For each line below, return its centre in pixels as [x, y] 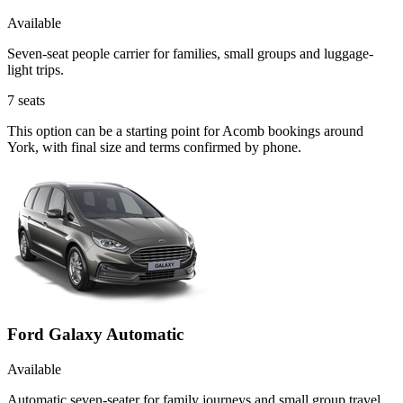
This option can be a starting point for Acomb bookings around [185, 130]
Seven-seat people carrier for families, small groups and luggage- [190, 53]
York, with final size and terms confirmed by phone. [154, 147]
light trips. [36, 69]
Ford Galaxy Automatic [95, 335]
